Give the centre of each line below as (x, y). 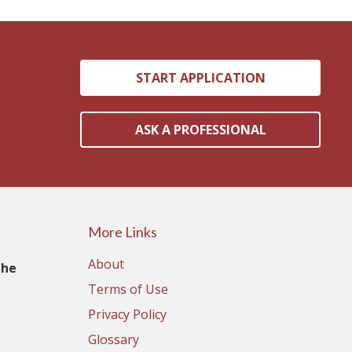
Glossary (114, 339)
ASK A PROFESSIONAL (200, 130)
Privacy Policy (127, 314)
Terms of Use (128, 289)
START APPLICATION (200, 78)
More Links (123, 231)
